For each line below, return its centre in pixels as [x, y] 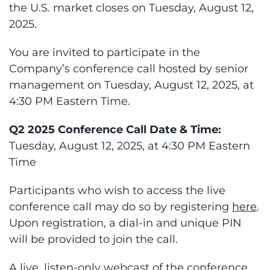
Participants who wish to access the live [117, 190]
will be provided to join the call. [93, 239]
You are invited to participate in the [105, 52]
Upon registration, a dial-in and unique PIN [125, 223]
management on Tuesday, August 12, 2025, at [131, 85]
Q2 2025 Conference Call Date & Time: [115, 129]
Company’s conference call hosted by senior [129, 68]
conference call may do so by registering [121, 206]
